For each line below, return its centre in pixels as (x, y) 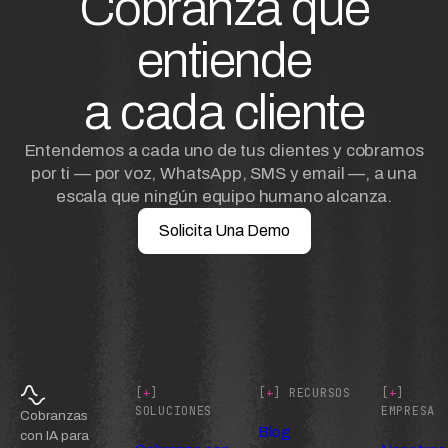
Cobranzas (54, 416)
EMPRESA (408, 411)
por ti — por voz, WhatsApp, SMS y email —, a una (224, 174)
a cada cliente (224, 113)
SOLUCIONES (174, 411)
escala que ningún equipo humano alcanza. (224, 197)
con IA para (54, 436)
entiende (224, 61)
